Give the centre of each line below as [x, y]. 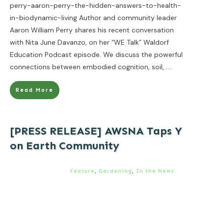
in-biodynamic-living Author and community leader [93, 17]
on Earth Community [65, 145]
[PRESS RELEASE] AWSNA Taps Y [96, 131]
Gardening [115, 171]
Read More [35, 90]
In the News [155, 171]
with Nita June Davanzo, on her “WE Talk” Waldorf [89, 42]
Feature [82, 171]
